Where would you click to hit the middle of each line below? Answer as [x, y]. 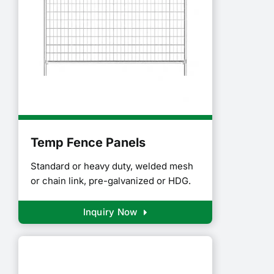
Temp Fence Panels [88, 143]
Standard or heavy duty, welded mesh [112, 166]
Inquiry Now [110, 212]
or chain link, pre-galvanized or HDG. [111, 181]
